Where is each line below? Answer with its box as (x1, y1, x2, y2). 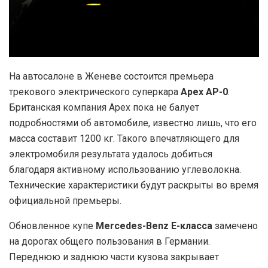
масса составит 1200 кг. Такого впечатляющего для (9, 133, 239, 145)
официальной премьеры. (9, 195, 121, 207)
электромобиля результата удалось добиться (9, 148, 212, 160)
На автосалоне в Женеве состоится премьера (9, 71, 214, 83)
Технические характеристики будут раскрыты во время (9, 179, 258, 191)
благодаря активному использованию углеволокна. (9, 164, 241, 176)
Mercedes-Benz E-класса (96, 220, 212, 232)
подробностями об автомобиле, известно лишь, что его (9, 117, 257, 129)
